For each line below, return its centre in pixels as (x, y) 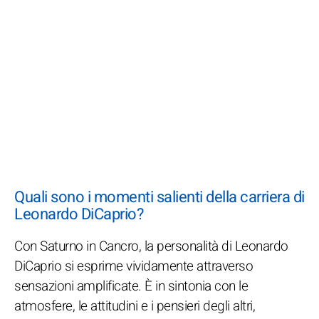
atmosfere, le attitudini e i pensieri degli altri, (135, 306)
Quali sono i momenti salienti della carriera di (159, 197)
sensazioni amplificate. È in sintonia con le (131, 286)
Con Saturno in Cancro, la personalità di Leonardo (151, 246)
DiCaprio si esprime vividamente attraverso (134, 266)
